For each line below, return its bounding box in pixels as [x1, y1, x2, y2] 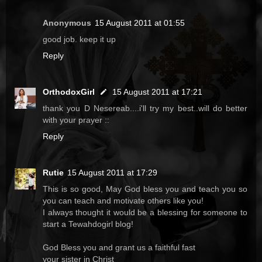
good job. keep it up [43, 35, 116, 44]
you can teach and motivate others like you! [43, 196, 204, 206]
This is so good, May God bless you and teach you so [43, 184, 247, 194]
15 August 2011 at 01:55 [95, 18, 185, 28]
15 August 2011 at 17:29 [67, 168, 157, 178]
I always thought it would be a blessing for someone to [43, 208, 247, 218]
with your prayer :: [43, 115, 109, 125]
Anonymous [43, 18, 91, 28]
